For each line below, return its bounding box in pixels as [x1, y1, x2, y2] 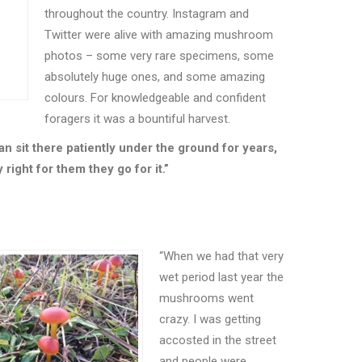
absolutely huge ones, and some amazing [44, 69, 265, 85]
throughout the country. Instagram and [44, 6, 249, 22]
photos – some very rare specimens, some [44, 48, 274, 64]
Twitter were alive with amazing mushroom [44, 27, 273, 43]
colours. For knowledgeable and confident [44, 90, 266, 106]
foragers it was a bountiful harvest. [44, 112, 230, 127]
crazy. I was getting [159, 312, 261, 327]
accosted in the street [159, 333, 276, 348]
